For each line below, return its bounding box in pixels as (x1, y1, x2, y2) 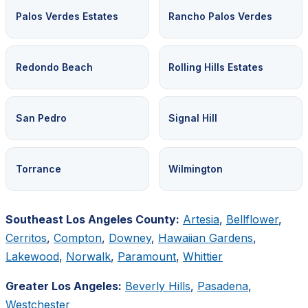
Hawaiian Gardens (158, 230, 253, 245)
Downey (109, 230, 151, 245)
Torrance (15, 162, 61, 175)
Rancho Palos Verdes (168, 10, 273, 23)
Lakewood (5, 249, 59, 263)
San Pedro (15, 112, 67, 124)
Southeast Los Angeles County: (5, 212, 179, 226)
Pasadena (197, 278, 248, 293)
